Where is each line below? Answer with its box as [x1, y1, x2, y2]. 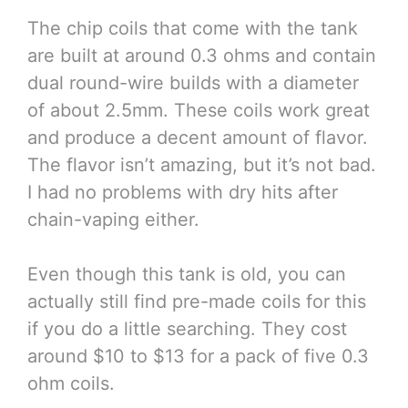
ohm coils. [27, 372, 115, 394]
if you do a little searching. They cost [27, 317, 347, 340]
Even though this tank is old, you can [27, 262, 346, 285]
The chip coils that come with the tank [27, 16, 358, 39]
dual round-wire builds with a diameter [27, 71, 359, 94]
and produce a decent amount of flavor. [27, 126, 368, 148]
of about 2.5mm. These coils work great [27, 98, 370, 121]
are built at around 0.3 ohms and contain [27, 44, 376, 66]
